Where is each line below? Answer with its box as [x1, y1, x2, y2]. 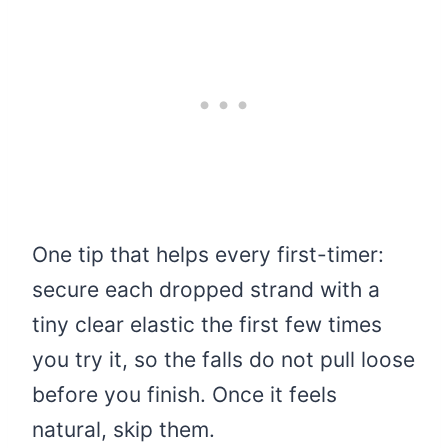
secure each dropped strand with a [32, 277, 380, 303]
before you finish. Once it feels [32, 382, 337, 408]
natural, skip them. [32, 417, 215, 443]
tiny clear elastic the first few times [32, 312, 382, 338]
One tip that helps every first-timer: [32, 242, 384, 268]
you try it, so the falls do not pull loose [32, 347, 415, 373]
